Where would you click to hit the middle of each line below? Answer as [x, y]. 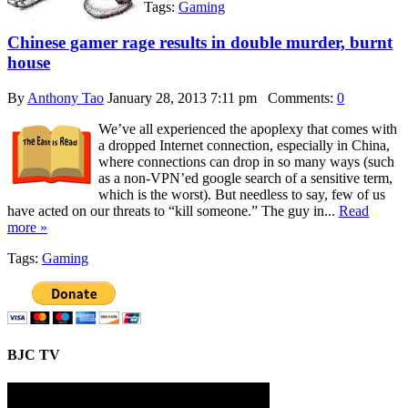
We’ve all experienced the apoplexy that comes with [248, 128]
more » [27, 227]
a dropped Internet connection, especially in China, [244, 145]
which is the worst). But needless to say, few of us [242, 194]
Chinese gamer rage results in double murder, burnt [200, 43]
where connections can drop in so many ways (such [246, 161]
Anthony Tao [66, 97]
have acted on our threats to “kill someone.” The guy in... [173, 210]
